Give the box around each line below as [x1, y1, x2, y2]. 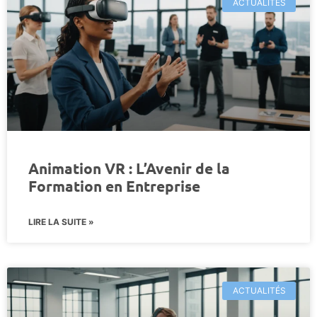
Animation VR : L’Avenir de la [28, 158, 230, 178]
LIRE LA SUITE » [28, 216, 94, 227]
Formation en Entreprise [28, 175, 200, 195]
